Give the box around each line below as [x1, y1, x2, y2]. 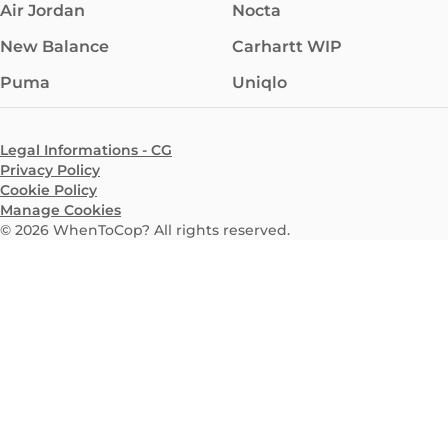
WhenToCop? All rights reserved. [53, 221, 290, 239]
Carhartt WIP [232, 37, 342, 56]
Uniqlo [232, 73, 287, 92]
